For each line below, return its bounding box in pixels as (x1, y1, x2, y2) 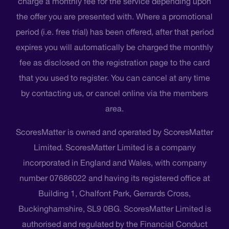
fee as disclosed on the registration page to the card (19, 58, 210, 67)
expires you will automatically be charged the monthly (16, 42, 213, 52)
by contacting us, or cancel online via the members (21, 88, 208, 98)
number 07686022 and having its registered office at (19, 173, 210, 183)
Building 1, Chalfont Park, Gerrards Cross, (38, 189, 191, 198)
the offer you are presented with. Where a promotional (16, 12, 213, 21)
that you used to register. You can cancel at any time (19, 73, 210, 83)
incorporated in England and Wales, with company (22, 158, 207, 168)
